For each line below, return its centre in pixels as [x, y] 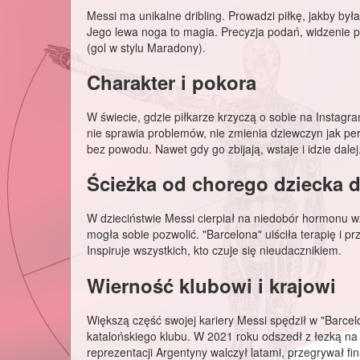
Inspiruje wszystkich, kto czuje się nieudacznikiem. [214, 250]
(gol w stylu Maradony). [146, 48]
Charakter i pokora [172, 82]
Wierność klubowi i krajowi [211, 285]
